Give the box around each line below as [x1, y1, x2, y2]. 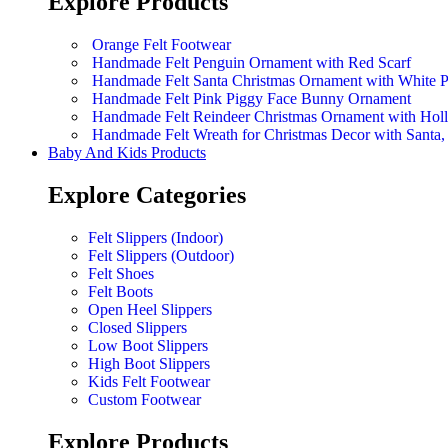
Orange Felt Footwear [92, 36, 231, 54]
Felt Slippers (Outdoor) [88, 247, 234, 265]
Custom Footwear [88, 391, 201, 409]
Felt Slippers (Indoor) [88, 229, 223, 247]
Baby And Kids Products [48, 144, 206, 162]
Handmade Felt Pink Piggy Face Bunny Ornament [92, 90, 411, 108]
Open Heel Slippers [88, 301, 212, 319]
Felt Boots [88, 283, 153, 301]
